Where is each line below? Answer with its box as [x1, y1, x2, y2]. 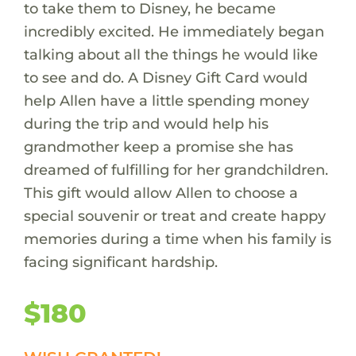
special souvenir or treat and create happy [23, 206, 326, 225]
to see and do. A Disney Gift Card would [23, 68, 308, 87]
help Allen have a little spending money [23, 91, 309, 110]
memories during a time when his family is [23, 229, 331, 248]
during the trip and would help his [23, 114, 269, 133]
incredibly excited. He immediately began [23, 21, 324, 41]
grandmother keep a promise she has [23, 137, 293, 156]
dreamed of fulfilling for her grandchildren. [23, 160, 328, 179]
